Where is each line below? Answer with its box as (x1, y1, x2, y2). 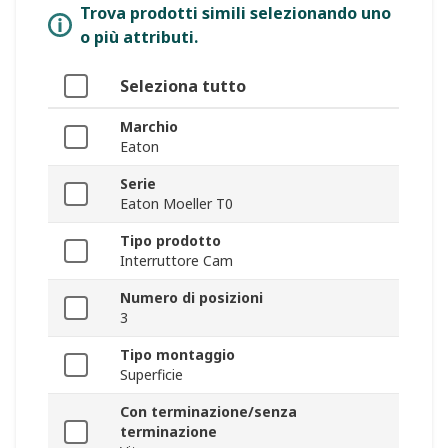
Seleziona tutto (120, 75, 246, 98)
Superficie (120, 365, 183, 385)
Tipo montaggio (120, 345, 235, 365)
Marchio (120, 117, 178, 137)
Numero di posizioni (120, 288, 263, 308)
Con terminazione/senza (120, 402, 297, 422)
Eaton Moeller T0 (120, 194, 233, 214)
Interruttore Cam (120, 251, 233, 271)
